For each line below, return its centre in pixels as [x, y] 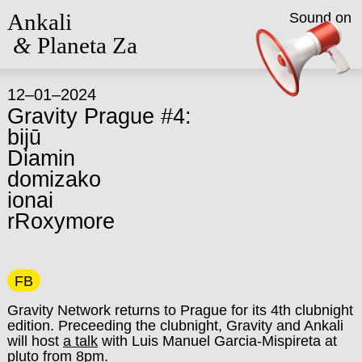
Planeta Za [84, 46]
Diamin [41, 159]
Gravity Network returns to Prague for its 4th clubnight [180, 310]
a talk [80, 341]
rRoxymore [61, 222]
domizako [54, 180]
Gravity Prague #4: [99, 117]
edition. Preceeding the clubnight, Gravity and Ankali [175, 325]
